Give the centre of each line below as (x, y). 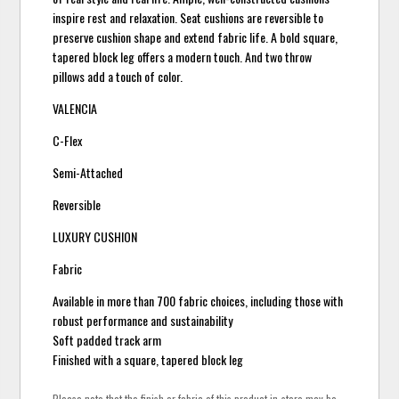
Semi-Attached (88, 173)
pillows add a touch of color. (118, 77)
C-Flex (68, 141)
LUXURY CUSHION (95, 237)
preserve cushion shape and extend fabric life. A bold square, (195, 37)
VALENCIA (75, 109)
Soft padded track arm (107, 340)
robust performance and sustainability (143, 321)
